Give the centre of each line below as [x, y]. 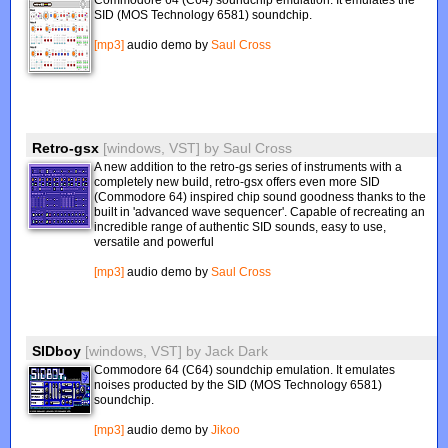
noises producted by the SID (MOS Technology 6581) [238, 385]
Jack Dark [237, 351]
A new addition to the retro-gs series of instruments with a [248, 167]
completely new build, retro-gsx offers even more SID [237, 182]
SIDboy [57, 351]
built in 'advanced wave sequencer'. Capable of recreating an [260, 212]
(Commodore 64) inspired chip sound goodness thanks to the [260, 197]
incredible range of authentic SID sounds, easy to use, [240, 227]
